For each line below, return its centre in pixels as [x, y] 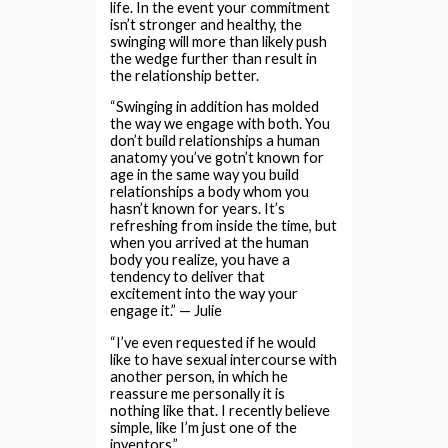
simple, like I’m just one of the [204, 427]
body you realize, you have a [200, 260]
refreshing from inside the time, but [224, 226]
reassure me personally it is [198, 393]
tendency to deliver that [188, 277]
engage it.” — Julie [166, 311]
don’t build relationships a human [215, 141]
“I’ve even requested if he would [213, 342]
